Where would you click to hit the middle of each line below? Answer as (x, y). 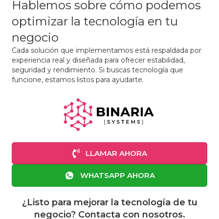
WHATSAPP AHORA (117, 175)
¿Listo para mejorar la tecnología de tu (109, 203)
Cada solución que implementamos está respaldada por (107, 51)
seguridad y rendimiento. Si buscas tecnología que (98, 70)
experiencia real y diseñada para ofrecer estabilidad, (98, 60)
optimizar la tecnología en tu (95, 22)
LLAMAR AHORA (116, 153)
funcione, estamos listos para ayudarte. (78, 80)
